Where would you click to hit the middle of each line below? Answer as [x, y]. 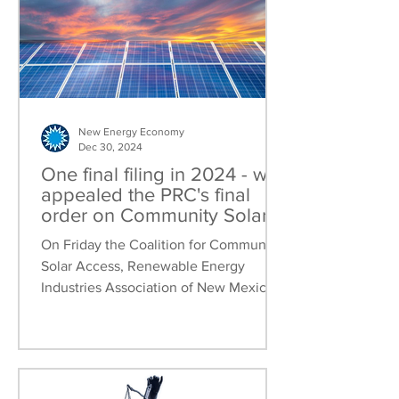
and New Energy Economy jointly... [149, 309]
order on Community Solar [155, 215]
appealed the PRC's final [146, 195]
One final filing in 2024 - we [159, 174]
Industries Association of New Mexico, [159, 287]
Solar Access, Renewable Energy [143, 266]
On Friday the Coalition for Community [161, 244]
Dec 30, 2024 [110, 147]
